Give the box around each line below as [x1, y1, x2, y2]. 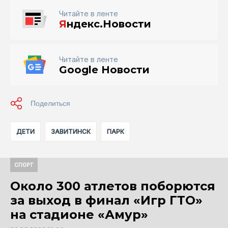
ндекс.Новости [67, 17, 151, 30]
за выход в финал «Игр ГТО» [10, 192, 203, 208]
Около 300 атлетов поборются [10, 178, 215, 193]
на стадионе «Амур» [10, 207, 148, 222]
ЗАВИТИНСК [51, 127, 91, 135]
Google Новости [59, 63, 150, 76]
